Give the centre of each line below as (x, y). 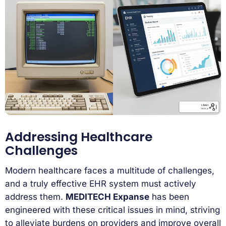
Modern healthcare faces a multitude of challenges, (110, 170)
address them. (35, 196)
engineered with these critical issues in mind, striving (112, 210)
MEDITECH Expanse (107, 196)
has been (169, 196)
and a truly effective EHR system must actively (101, 183)
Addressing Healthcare (79, 137)
